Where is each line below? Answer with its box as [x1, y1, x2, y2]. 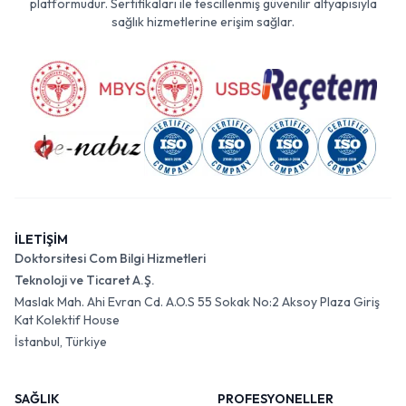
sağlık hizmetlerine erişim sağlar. [111, 14, 295, 30]
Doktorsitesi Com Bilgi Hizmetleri [14, 250, 206, 266]
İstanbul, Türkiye [14, 333, 107, 350]
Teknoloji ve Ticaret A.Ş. [14, 272, 155, 288]
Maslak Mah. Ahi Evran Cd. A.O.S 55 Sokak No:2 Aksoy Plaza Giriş [14, 294, 380, 310]
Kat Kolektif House [14, 312, 120, 328]
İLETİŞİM [14, 231, 68, 247]
